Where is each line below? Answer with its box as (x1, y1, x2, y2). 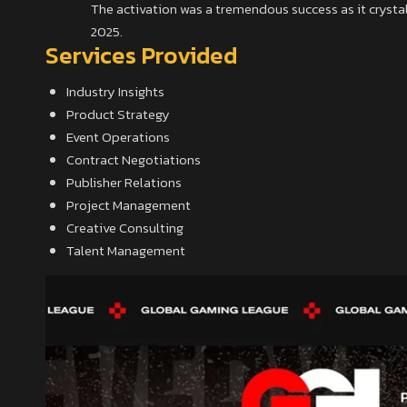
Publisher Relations (65, 172, 182, 194)
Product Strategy (65, 104, 170, 125)
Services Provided (45, 37, 237, 74)
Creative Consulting (65, 217, 184, 239)
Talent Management (65, 240, 185, 262)
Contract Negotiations (65, 149, 201, 171)
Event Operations (65, 126, 170, 148)
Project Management (65, 194, 191, 216)
